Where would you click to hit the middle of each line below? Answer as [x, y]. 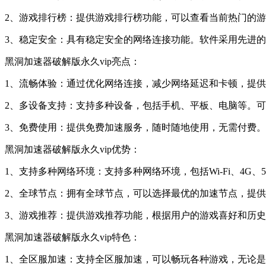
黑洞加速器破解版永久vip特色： [72, 237]
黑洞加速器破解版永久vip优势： [72, 149]
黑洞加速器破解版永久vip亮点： [72, 61]
